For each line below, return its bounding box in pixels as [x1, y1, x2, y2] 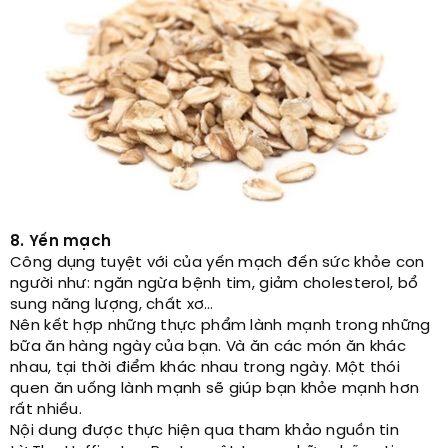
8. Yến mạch [10, 234, 112, 250]
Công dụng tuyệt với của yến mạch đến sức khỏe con [10, 255, 425, 271]
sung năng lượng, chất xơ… [10, 297, 214, 313]
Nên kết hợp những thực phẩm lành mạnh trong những [10, 318, 431, 334]
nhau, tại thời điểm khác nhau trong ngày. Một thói [10, 360, 400, 376]
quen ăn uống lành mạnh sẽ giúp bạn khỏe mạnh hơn [10, 381, 420, 397]
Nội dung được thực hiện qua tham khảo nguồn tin [10, 423, 400, 439]
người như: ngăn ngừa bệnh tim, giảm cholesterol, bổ [10, 276, 419, 292]
